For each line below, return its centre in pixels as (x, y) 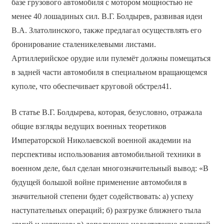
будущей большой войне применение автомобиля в (99, 182)
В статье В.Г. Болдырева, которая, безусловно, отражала (106, 112)
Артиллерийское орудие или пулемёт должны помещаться (111, 58)
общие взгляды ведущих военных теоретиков (89, 126)
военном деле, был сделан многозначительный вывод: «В (110, 168)
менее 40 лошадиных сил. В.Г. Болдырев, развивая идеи (107, 16)
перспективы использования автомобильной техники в (106, 154)
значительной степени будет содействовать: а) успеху (102, 196)
